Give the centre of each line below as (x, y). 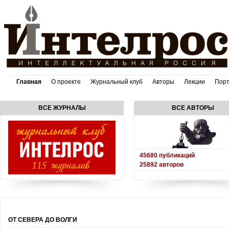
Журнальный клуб (117, 82)
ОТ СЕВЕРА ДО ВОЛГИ (43, 220)
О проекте (66, 82)
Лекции (194, 82)
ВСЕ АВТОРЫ (193, 108)
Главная (29, 82)
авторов (170, 165)
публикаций (176, 155)
